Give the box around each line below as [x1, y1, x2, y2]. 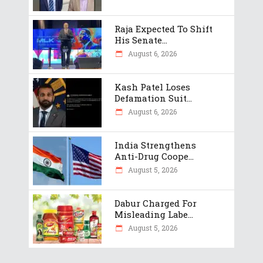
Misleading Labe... [114, 208, 193, 220]
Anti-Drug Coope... [114, 150, 194, 162]
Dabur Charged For [114, 197, 197, 209]
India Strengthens [114, 139, 196, 151]
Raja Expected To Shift [114, 22, 213, 35]
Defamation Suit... [114, 92, 192, 104]
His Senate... [114, 33, 167, 46]
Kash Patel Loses [114, 80, 190, 93]
